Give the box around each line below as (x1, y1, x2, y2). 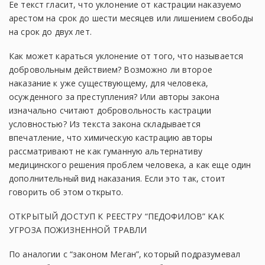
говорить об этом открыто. (9, 186, 124, 198)
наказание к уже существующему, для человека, (9, 77, 209, 89)
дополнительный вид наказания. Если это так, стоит (9, 173, 225, 184)
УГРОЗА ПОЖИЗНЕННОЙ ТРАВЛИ (9, 224, 147, 235)
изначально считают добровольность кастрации (9, 105, 212, 116)
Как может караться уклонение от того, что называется (9, 50, 244, 62)
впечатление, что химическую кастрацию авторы (9, 132, 213, 143)
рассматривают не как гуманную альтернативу (9, 146, 202, 157)
